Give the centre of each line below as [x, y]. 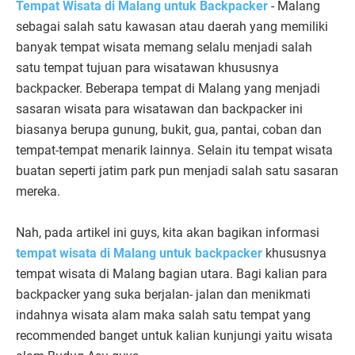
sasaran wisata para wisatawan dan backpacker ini [159, 109]
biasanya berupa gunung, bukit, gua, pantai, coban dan [169, 130]
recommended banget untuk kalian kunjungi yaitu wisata [174, 336]
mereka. [38, 192]
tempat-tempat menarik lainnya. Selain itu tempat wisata [174, 151]
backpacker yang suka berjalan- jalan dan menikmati [163, 295]
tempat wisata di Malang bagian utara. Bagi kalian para [172, 274]
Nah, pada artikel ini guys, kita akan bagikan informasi [168, 233]
